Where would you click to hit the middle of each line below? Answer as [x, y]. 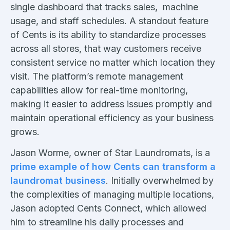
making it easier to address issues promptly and [111, 104]
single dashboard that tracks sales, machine [104, 7]
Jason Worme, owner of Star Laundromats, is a [110, 152]
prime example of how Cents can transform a [113, 166]
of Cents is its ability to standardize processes [108, 34]
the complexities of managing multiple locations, [112, 194]
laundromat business [58, 180]
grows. [25, 131]
